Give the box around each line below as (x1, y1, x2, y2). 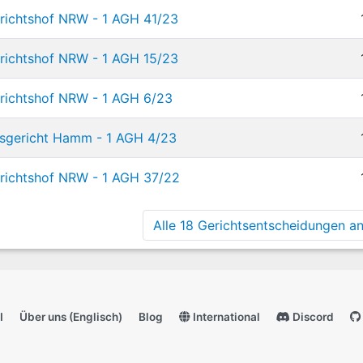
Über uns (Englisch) (19, 310, 122, 323)
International (190, 310, 260, 323)
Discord (290, 310, 334, 323)
